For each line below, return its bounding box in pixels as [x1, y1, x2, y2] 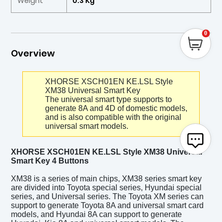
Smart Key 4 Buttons [11, 157, 89, 166]
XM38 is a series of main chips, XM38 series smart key [11, 174, 202, 183]
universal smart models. [45, 121, 128, 130]
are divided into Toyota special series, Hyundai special [11, 183, 202, 192]
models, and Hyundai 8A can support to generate [11, 210, 182, 219]
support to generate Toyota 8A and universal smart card [11, 201, 204, 210]
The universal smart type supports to [45, 95, 172, 104]
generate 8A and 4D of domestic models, [45, 104, 187, 112]
